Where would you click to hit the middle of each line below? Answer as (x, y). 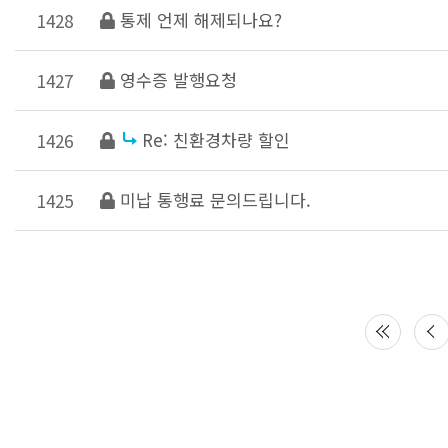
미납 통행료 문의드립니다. (215, 199)
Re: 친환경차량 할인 (216, 139)
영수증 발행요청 (178, 79)
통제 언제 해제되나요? (201, 19)
